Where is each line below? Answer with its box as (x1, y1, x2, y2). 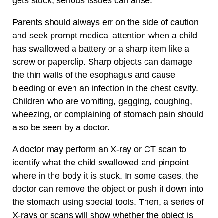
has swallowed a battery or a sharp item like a (12, 43, 189, 54)
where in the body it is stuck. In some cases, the (12, 170, 198, 181)
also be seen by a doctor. (12, 122, 109, 132)
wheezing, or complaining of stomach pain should (12, 109, 203, 119)
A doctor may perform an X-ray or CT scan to (12, 144, 186, 154)
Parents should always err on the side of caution (12, 17, 199, 27)
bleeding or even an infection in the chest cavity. (12, 83, 198, 93)
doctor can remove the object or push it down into (12, 183, 203, 194)
